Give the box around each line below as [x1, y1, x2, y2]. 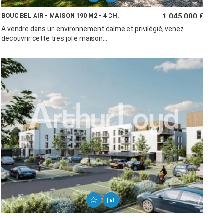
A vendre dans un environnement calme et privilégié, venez [1, 25, 184, 33]
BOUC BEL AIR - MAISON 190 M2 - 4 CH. [1, 12, 120, 19]
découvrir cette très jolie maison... [1, 35, 108, 42]
